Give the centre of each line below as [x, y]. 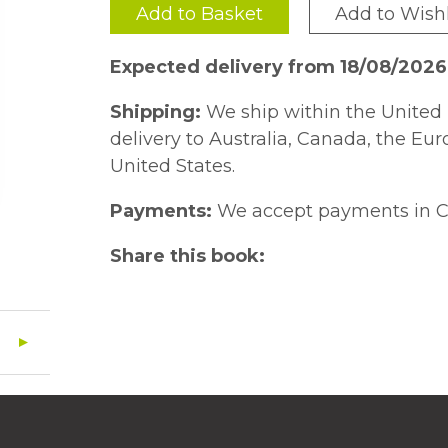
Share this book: [188, 256]
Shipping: [156, 112]
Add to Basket [200, 14]
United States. [173, 166]
